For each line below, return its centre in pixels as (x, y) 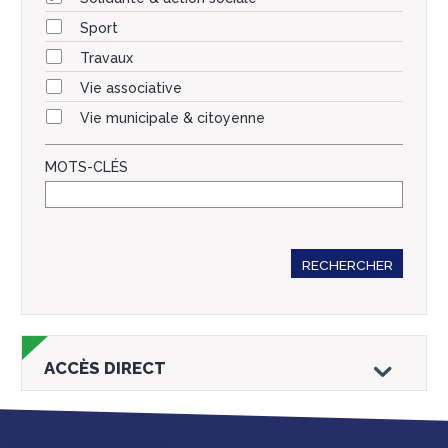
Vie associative (131, 87)
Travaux (106, 57)
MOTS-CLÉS (86, 166)
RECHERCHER (347, 264)
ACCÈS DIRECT (105, 367)
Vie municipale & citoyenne (172, 117)
